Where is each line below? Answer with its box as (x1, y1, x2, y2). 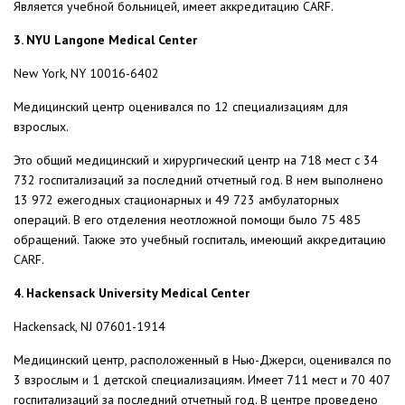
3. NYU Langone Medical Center (14, 32, 197, 49)
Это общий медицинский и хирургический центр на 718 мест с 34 (14, 152, 378, 169)
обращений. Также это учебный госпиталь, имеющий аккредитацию (14, 231, 386, 249)
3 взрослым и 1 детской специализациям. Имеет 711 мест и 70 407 (14, 372, 390, 389)
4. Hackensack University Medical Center (14, 285, 250, 302)
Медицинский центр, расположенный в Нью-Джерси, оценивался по (14, 352, 391, 369)
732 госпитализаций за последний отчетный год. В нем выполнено (14, 172, 383, 189)
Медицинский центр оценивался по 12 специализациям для (14, 99, 348, 116)
